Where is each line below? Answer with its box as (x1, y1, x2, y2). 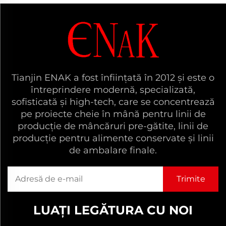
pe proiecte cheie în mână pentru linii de (20, 108, 206, 120)
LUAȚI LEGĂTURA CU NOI (33, 202, 193, 217)
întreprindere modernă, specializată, (31, 84, 195, 95)
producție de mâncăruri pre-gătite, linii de (18, 120, 208, 132)
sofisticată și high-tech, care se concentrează (11, 96, 215, 107)
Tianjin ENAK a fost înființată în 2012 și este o (12, 72, 214, 83)
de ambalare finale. (69, 144, 157, 156)
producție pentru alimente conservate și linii (12, 132, 214, 144)
